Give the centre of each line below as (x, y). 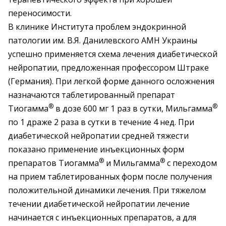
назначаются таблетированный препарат (92, 95)
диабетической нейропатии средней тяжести (98, 136)
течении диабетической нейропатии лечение (99, 204)
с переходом (191, 163)
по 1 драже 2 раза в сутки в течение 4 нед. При (101, 122)
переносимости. (40, 13)
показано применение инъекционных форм (96, 149)
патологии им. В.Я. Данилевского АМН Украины (103, 40)
